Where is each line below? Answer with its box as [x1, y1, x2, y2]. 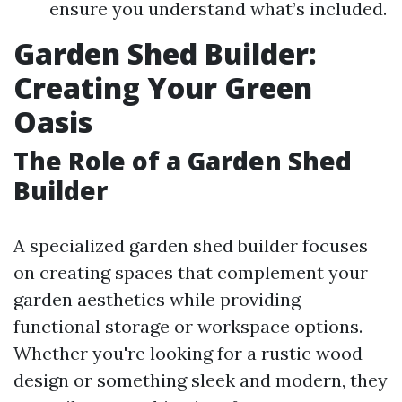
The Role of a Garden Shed [13, 144, 352, 178]
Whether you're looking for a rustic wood [13, 342, 363, 364]
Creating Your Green [13, 68, 312, 107]
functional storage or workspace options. [13, 315, 363, 337]
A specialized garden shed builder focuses [13, 234, 368, 257]
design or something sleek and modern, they [13, 369, 388, 391]
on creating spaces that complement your [13, 261, 368, 284]
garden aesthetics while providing [13, 288, 301, 310]
